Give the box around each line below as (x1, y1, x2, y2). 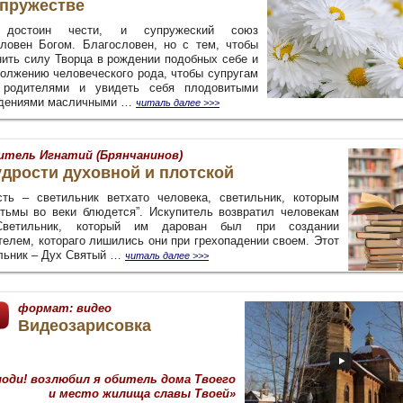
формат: (18, 301, 73, 315)
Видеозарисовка (18, 317, 151, 335)
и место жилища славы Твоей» (49, 387, 236, 400)
